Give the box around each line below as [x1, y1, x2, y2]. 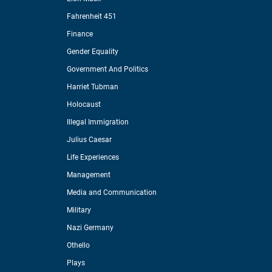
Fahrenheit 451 [66, 12, 117, 21]
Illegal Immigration [66, 118, 129, 127]
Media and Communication [66, 188, 157, 197]
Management [66, 171, 110, 180]
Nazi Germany [66, 223, 114, 233]
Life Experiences [66, 153, 119, 162]
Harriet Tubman [66, 83, 118, 92]
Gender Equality [66, 47, 118, 56]
